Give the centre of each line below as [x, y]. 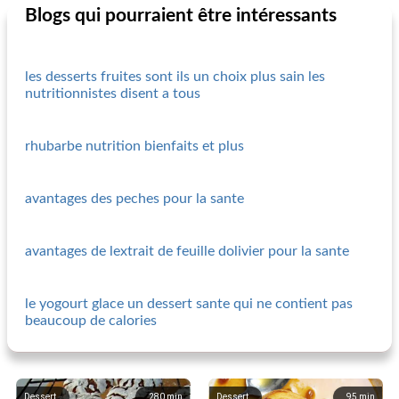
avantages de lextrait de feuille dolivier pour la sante [187, 251]
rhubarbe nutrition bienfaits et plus [134, 146]
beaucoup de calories [91, 321]
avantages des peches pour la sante [134, 199]
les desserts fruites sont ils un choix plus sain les [175, 77]
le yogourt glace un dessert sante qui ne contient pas [189, 304]
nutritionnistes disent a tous [113, 94]
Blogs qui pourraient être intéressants [181, 16]
